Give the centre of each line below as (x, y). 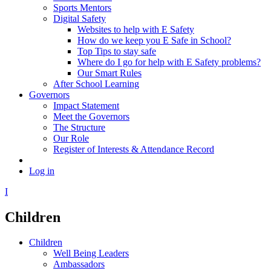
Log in (42, 171)
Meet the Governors (91, 116)
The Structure (79, 127)
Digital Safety (80, 18)
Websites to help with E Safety (136, 29)
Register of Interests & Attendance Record (134, 149)
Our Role (71, 138)
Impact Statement (86, 105)
